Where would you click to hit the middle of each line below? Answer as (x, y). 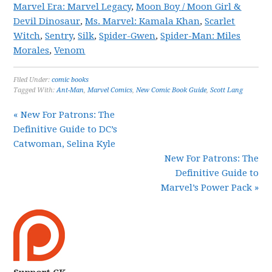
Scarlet (220, 21)
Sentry (59, 36)
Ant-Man (70, 90)
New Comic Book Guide (172, 90)
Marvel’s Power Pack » (209, 188)
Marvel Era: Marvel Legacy (73, 7)
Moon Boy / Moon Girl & (189, 7)
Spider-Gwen (127, 36)
